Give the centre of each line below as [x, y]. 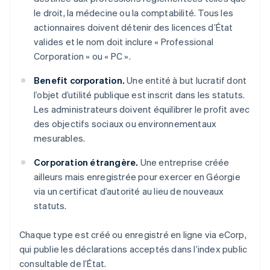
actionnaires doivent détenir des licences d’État [133, 27]
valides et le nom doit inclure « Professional [124, 42]
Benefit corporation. [79, 80]
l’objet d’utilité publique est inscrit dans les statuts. [140, 95]
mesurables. [60, 138]
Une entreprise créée [184, 162]
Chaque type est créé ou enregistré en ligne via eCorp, [133, 235]
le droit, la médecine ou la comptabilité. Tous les [134, 13]
